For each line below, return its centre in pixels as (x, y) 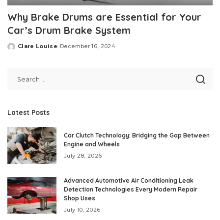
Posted (19, 50)
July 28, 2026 (83, 156)
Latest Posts (28, 112)
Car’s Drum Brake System (69, 30)
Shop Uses (80, 198)
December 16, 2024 (88, 46)
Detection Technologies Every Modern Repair (131, 190)
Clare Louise (38, 46)
